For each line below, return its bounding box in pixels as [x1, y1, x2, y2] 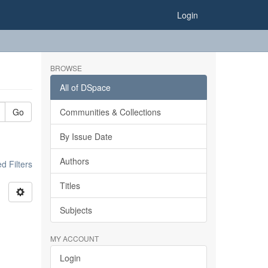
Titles [59, 179, 80, 191]
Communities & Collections [59, 106, 161, 118]
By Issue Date [59, 130, 112, 142]
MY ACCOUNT [50, 233, 99, 243]
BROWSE [50, 63, 82, 73]
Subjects [59, 204, 92, 216]
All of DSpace [59, 81, 111, 93]
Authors [59, 155, 89, 167]
